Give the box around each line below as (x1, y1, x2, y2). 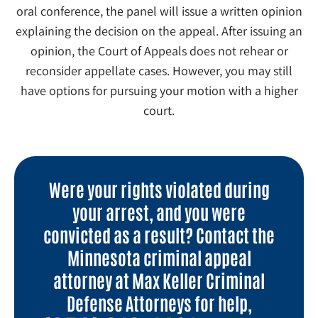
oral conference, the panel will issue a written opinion (16, 3, 302, 20)
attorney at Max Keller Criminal (53, 268, 265, 292)
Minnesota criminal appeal (67, 246, 251, 269)
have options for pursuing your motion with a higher (20, 82, 298, 99)
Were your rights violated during (48, 177, 270, 201)
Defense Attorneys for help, (66, 291, 252, 314)
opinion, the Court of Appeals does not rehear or (30, 43, 288, 60)
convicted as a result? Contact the (43, 223, 275, 246)
